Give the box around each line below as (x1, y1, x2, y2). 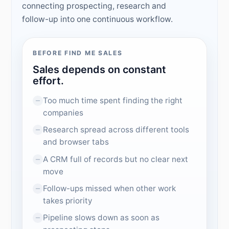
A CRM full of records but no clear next (43, 154, 189, 164)
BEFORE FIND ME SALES (33, 49, 123, 57)
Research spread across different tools (43, 125, 190, 135)
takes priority (43, 195, 93, 205)
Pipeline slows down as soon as (43, 213, 160, 223)
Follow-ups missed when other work (43, 183, 176, 193)
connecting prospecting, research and (22, 1, 167, 11)
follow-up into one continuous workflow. (22, 14, 173, 25)
